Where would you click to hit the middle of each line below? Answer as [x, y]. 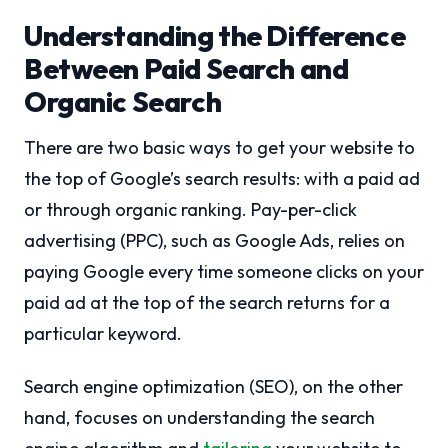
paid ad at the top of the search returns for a [207, 302]
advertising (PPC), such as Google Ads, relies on [214, 240]
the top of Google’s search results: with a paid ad [222, 178]
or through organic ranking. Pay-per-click [190, 209]
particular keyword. [103, 333]
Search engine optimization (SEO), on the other [213, 386]
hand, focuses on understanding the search [199, 417]
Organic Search [123, 101]
